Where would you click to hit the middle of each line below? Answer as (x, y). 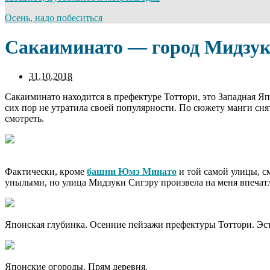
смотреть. (24, 119)
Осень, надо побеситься (54, 17)
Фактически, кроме (46, 172)
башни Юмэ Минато (132, 172)
